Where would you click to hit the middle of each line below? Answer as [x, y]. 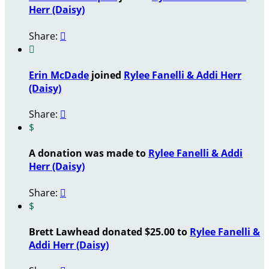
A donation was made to [89, 153]
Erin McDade [59, 75]
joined [106, 75]
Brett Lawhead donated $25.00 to [109, 231]
